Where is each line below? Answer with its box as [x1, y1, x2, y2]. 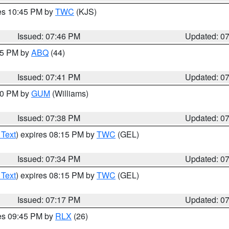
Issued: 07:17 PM [17, 194, 81, 205]
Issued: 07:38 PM [17, 112, 81, 124]
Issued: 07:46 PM [17, 30, 81, 42]
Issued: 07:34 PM [17, 153, 81, 165]
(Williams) [50, 87, 88, 99]
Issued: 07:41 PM [17, 71, 81, 83]
